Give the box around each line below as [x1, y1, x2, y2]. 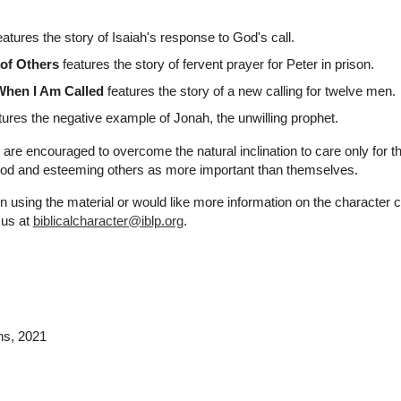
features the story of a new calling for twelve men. [103, 83, 396, 99]
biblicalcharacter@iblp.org [32, 213, 183, 229]
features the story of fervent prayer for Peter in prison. [58, 56, 374, 73]
